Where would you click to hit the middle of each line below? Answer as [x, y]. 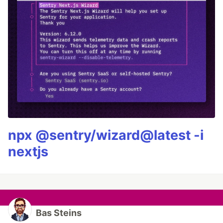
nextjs [28, 152]
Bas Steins [59, 213]
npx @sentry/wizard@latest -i [106, 135]
